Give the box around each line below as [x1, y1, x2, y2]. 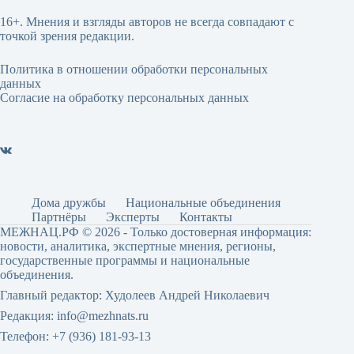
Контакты [179, 210, 232, 224]
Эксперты [106, 210, 160, 224]
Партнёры [32, 210, 86, 224]
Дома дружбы [32, 196, 106, 210]
